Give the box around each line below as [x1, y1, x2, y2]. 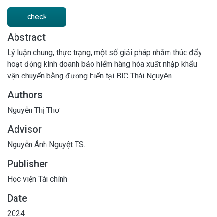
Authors [7, 89, 43, 101]
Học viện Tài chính [7, 174, 67, 184]
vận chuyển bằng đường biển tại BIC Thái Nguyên [7, 71, 172, 80]
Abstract [7, 31, 46, 43]
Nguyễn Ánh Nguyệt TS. [7, 139, 85, 149]
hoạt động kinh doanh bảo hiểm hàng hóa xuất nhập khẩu [7, 59, 197, 69]
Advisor [7, 123, 42, 135]
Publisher [7, 157, 48, 170]
